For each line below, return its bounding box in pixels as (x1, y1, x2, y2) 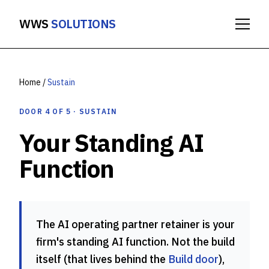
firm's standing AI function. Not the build (36, 235, 235, 249)
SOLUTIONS (51, 16, 116, 32)
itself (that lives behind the (36, 252, 168, 266)
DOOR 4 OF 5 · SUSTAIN (19, 107, 118, 116)
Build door (168, 252, 219, 266)
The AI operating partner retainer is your (36, 217, 235, 231)
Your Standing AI (19, 127, 204, 159)
